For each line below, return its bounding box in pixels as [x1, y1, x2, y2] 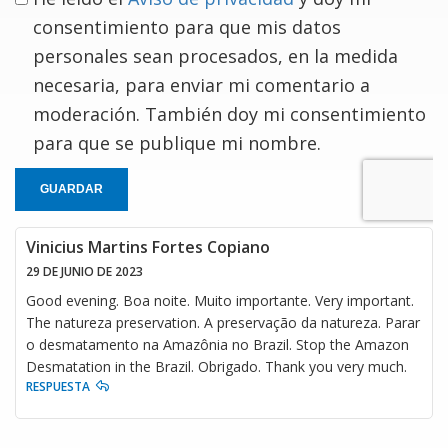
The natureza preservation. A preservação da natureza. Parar [26, 312, 420, 332]
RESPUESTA [26, 377, 90, 395]
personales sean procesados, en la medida [33, 43, 398, 68]
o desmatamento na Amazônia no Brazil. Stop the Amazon [26, 334, 409, 354]
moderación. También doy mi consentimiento [33, 101, 426, 126]
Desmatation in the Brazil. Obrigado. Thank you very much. [26, 356, 407, 376]
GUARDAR [40, 181, 103, 196]
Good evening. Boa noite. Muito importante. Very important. [26, 290, 414, 310]
